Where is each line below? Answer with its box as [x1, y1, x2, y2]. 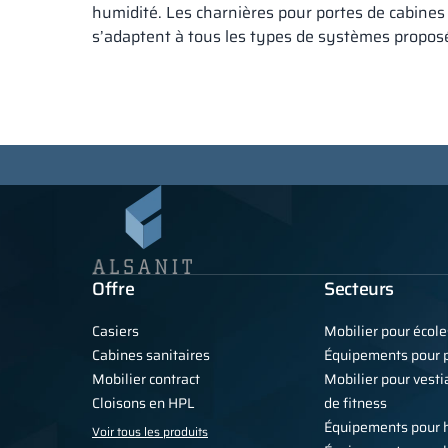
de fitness [324, 392, 387, 415]
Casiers [92, 320, 139, 343]
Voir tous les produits [92, 422, 208, 442]
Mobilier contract [92, 368, 200, 391]
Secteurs [324, 275, 395, 304]
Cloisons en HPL [92, 392, 195, 415]
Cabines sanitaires [92, 344, 210, 367]
